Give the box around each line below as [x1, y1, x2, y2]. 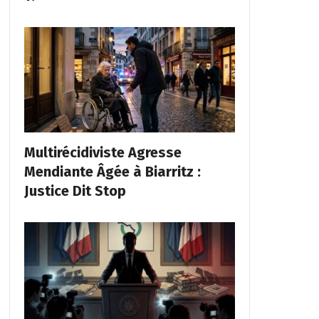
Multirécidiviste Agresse [23, 144, 182, 162]
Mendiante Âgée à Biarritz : [23, 163, 201, 181]
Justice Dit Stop [23, 182, 126, 200]
